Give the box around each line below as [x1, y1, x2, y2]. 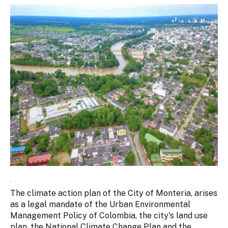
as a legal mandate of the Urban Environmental [10, 199, 190, 209]
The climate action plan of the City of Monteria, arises [10, 188, 217, 198]
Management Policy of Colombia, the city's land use [10, 210, 208, 220]
